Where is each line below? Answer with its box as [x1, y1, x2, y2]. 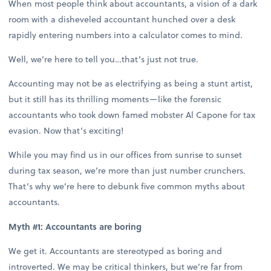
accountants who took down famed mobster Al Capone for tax [8, 108, 256, 122]
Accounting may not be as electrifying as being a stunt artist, [8, 77, 253, 90]
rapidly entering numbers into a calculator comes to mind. [8, 28, 243, 42]
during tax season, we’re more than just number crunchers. [8, 164, 246, 177]
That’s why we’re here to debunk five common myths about [8, 180, 246, 193]
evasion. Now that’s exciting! [8, 124, 124, 137]
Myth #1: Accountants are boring [8, 220, 142, 233]
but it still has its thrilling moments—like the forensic [8, 93, 222, 106]
